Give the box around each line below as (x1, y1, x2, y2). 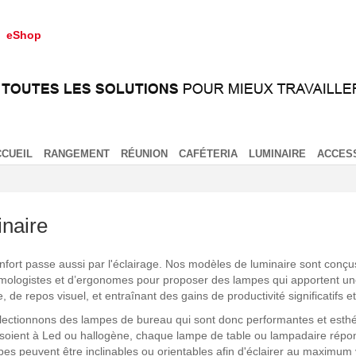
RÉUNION (121, 147, 168, 160)
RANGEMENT (44, 147, 110, 160)
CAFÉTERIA (179, 147, 238, 160)
